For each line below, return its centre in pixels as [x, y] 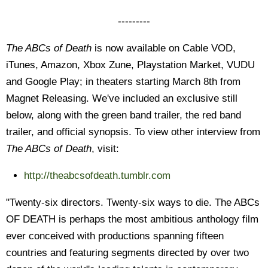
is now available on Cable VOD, [164, 48]
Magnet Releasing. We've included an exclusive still [122, 98]
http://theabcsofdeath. [72, 176]
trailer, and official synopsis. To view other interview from [133, 132]
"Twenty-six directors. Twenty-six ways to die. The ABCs [133, 202]
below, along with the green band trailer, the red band [124, 115]
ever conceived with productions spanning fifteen [115, 236]
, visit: [105, 149]
